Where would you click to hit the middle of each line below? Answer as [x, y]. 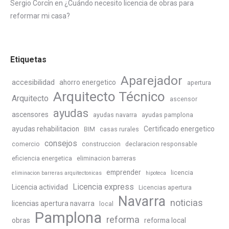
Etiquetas [28, 60]
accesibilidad [33, 83]
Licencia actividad [40, 187]
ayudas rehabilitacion [45, 129]
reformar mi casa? [40, 16]
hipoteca [156, 173]
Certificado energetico [179, 129]
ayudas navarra [115, 115]
